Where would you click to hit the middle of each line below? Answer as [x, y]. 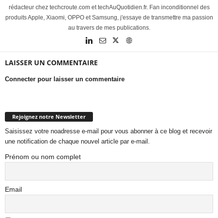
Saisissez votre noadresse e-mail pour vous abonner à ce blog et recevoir [109, 131]
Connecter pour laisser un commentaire [65, 79]
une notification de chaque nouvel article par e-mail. [77, 141]
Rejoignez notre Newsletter [49, 116]
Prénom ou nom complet [43, 156]
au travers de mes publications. [109, 28]
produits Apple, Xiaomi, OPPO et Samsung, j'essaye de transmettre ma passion [109, 18]
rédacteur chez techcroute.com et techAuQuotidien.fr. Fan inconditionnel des [109, 7]
